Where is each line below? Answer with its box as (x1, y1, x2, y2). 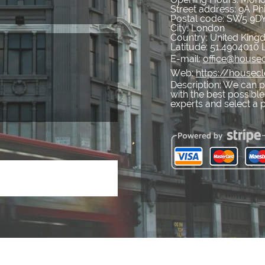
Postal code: (170, 13, 227, 25)
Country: (170, 32, 210, 44)
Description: (170, 79, 223, 91)
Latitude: (170, 41, 210, 53)
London (190, 22, 225, 34)
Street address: (170, 4, 238, 15)
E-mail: (170, 53, 203, 65)
